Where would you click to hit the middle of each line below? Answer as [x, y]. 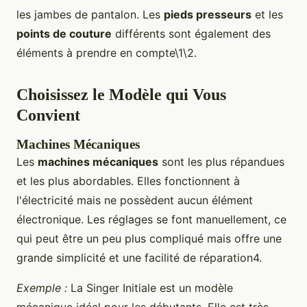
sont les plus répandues [221, 162]
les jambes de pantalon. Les [90, 15]
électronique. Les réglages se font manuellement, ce [151, 220]
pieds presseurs [208, 15]
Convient [48, 115]
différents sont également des [191, 34]
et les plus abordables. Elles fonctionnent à [128, 181]
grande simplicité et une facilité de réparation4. [139, 258]
